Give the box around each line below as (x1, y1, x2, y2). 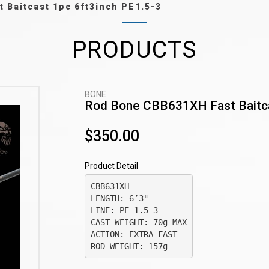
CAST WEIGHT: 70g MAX (90, 217, 187, 227)
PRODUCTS (71, 35, 198, 64)
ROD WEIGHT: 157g (90, 241, 168, 251)
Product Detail (84, 161, 138, 171)
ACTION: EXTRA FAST (90, 229, 177, 239)
